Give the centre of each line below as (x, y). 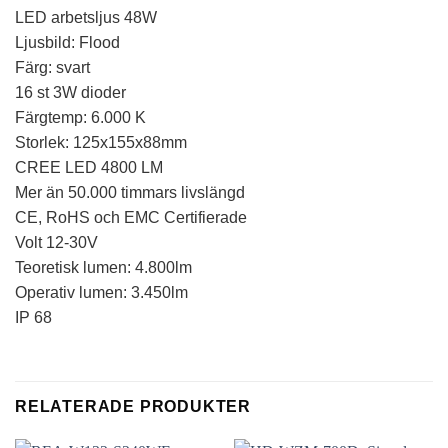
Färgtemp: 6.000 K (80, 118)
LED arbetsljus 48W (86, 18)
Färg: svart (52, 68)
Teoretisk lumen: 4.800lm (103, 268)
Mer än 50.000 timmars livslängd (130, 193)
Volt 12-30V (56, 243)
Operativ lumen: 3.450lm (101, 293)
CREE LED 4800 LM (89, 168)
